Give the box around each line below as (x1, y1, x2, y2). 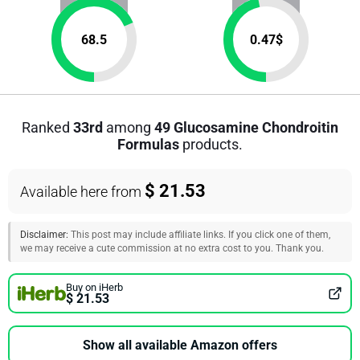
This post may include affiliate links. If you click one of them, (68, 229, 330, 240)
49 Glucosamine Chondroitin (154, 119, 338, 136)
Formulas (117, 136, 179, 153)
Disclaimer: (20, 229, 68, 240)
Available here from (20, 183, 145, 200)
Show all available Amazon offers (83, 337, 277, 353)
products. (179, 136, 243, 153)
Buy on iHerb (66, 280, 123, 293)
